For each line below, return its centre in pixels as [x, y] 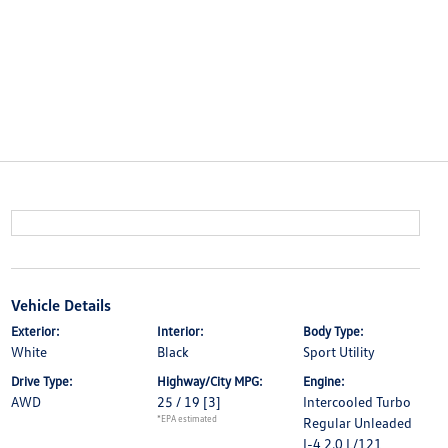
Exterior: [35, 331]
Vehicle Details [60, 305]
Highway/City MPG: [209, 381]
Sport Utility [339, 351]
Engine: [324, 381]
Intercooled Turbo [357, 401]
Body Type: [334, 331]
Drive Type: [41, 381]
